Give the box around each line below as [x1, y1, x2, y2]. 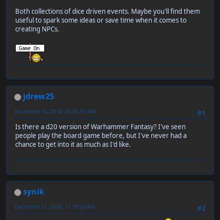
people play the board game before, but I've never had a [15, 131, 187, 140]
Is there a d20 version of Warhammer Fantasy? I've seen [15, 122, 186, 132]
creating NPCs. [15, 25, 59, 34]
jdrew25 [23, 91, 54, 102]
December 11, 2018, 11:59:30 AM [14, 203, 95, 211]
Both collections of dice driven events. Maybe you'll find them [15, 7, 200, 16]
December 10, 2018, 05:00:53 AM [14, 108, 95, 115]
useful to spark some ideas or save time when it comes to [15, 16, 187, 25]
